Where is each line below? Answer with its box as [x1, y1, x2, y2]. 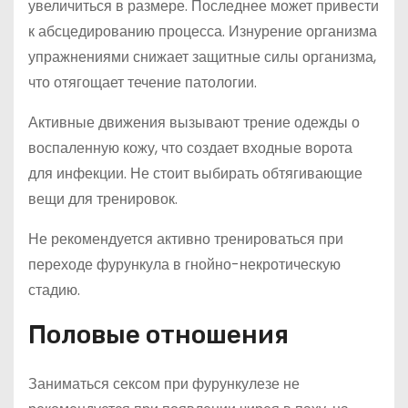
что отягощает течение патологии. [28, 72, 257, 93]
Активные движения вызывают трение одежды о [28, 112, 360, 133]
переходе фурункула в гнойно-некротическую [28, 254, 341, 275]
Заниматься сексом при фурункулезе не [28, 373, 300, 394]
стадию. [28, 280, 80, 301]
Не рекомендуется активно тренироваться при [28, 229, 343, 250]
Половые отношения [28, 320, 289, 350]
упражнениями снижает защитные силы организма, [28, 46, 376, 67]
